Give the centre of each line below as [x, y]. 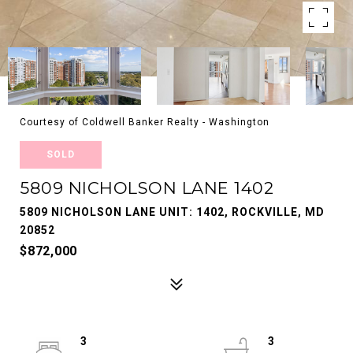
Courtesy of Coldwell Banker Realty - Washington [145, 122]
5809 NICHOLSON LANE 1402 [147, 188]
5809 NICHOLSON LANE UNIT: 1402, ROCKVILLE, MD [172, 212]
